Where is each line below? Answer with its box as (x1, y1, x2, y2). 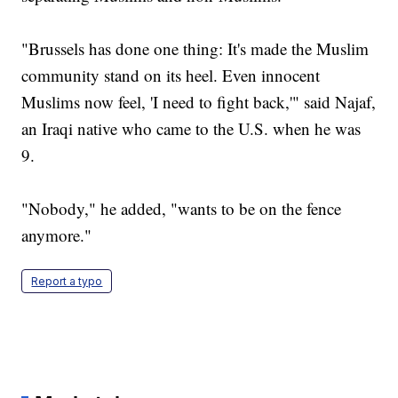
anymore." (21, 224, 92, 247)
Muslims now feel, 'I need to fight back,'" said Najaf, (21, 91, 377, 114)
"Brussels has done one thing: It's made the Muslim (21, 37, 370, 60)
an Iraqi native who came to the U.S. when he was (21, 117, 362, 140)
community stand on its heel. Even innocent (21, 64, 321, 87)
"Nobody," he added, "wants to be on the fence (21, 197, 342, 220)
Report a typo (31, 275, 103, 289)
